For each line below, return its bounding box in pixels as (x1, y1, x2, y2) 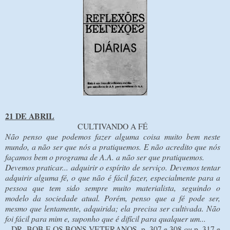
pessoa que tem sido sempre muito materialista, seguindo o (5, 182, 220, 193)
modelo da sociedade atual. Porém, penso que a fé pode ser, (5, 192, 220, 203)
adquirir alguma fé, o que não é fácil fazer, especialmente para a (5, 171, 220, 183)
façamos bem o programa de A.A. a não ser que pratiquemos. (5, 151, 204, 162)
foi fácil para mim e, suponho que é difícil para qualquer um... (5, 213, 206, 224)
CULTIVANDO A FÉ (77, 120, 148, 131)
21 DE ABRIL (5, 109, 54, 122)
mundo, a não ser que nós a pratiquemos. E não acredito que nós (5, 141, 220, 152)
